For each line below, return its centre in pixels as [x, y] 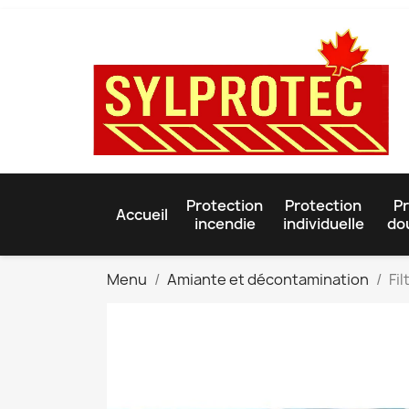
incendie [225, 223]
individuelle [323, 223]
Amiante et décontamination [268, 279]
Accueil [142, 214]
